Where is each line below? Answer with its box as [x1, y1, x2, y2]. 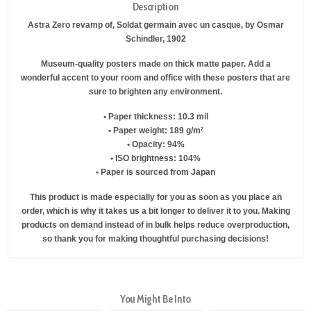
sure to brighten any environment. [89, 87, 222, 97]
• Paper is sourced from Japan [96, 167, 215, 177]
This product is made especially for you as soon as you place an [29, 192, 282, 202]
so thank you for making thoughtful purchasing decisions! [42, 233, 269, 244]
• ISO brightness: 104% [110, 153, 201, 163]
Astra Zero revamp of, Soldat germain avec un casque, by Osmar [27, 20, 284, 31]
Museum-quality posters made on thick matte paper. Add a [40, 59, 271, 69]
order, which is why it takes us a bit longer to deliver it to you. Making [21, 205, 290, 216]
